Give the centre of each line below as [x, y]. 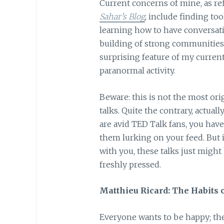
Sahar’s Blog [122, 17]
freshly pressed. [130, 164]
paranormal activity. [137, 71]
